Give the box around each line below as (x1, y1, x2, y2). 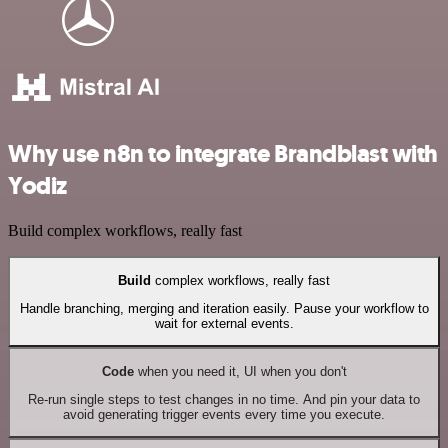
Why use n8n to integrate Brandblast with (8, 138, 438, 171)
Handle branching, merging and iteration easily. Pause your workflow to (19, 300, 429, 316)
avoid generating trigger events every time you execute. (63, 406, 385, 422)
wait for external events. (154, 315, 294, 331)
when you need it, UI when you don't (133, 363, 347, 379)
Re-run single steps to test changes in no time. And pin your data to (28, 391, 420, 407)
